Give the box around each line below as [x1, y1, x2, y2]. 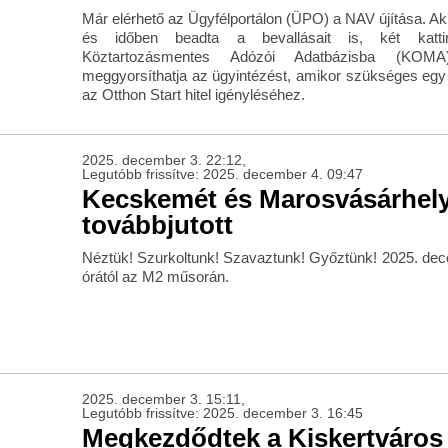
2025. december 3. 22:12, [81, 152, 246, 169]
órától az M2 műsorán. [81, 268, 229, 286]
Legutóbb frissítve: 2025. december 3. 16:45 [81, 405, 363, 422]
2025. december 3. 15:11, [81, 391, 245, 408]
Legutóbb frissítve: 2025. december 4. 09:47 [81, 166, 363, 183]
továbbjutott [81, 210, 233, 241]
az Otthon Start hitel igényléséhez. [81, 86, 305, 104]
